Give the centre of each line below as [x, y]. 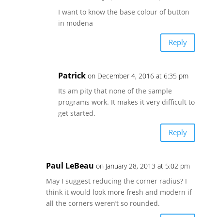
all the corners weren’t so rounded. [103, 203]
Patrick [72, 75]
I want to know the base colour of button [124, 12]
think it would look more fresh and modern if [119, 192]
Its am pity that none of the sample [115, 91]
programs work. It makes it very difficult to [126, 102]
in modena [75, 23]
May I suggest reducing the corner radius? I [116, 181]
